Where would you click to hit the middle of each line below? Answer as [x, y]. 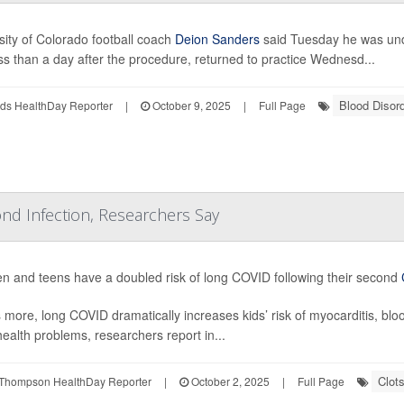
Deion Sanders [215, 38]
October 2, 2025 [229, 381]
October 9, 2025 [190, 105]
